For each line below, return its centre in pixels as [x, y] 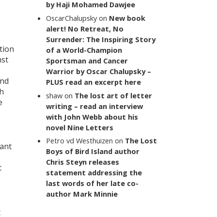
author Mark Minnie [82, 194]
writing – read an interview [95, 106]
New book [127, 18]
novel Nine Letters [80, 127]
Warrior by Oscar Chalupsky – [99, 71]
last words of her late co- [93, 183]
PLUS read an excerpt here [94, 82]
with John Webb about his [92, 116]
